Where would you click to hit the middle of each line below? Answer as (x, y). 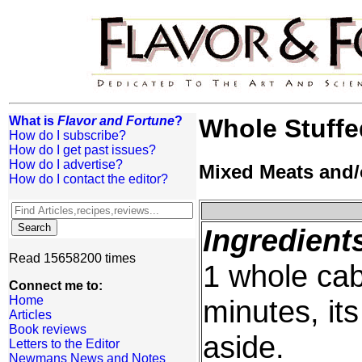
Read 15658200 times (72, 258)
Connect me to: (56, 286)
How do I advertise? (66, 164)
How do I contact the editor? (88, 179)
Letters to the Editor (64, 344)
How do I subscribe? (67, 135)
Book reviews (48, 329)
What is (33, 121)
